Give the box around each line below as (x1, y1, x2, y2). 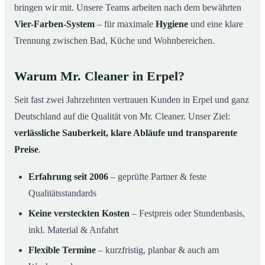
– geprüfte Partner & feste (108, 171, 206, 182)
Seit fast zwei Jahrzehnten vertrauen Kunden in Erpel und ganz (14, 94, 249, 105)
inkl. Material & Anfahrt (28, 224, 118, 235)
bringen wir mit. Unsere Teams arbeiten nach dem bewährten (14, 2, 241, 12)
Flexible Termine (28, 244, 96, 255)
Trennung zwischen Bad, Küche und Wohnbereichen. (14, 35, 215, 46)
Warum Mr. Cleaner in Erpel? (14, 69, 185, 83)
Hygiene (156, 18, 188, 29)
